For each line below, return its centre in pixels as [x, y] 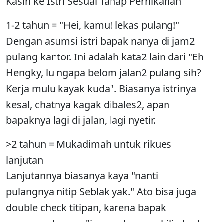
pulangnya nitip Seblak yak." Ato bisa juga [101, 192]
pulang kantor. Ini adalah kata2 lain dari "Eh [105, 57]
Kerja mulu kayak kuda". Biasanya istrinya [101, 88]
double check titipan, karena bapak [86, 207]
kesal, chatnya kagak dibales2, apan [88, 104]
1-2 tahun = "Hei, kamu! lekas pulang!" [93, 25]
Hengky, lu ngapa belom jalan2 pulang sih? [104, 73]
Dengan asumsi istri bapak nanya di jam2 [100, 41]
